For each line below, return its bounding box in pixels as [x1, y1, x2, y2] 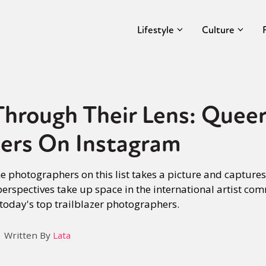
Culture [202, 23, 235, 36]
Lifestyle [137, 23, 174, 36]
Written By [4, 229, 53, 241]
